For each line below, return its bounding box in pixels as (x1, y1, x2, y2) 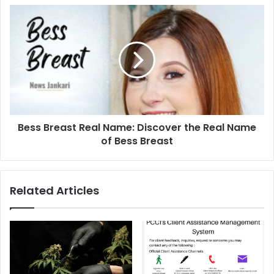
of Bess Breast (101, 133, 173, 148)
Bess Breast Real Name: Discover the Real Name (18, 120, 256, 135)
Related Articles (10, 182, 99, 198)
